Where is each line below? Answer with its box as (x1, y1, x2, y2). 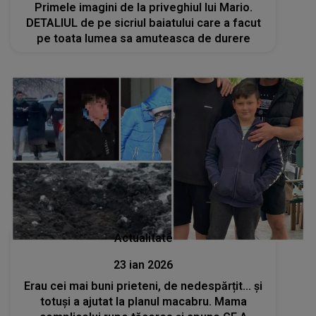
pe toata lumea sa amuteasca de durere (36, 31, 250, 45)
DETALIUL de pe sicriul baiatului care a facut (25, 16, 261, 30)
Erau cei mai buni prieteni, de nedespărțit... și (24, 279, 263, 293)
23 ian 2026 (114, 257, 174, 272)
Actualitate (114, 231, 173, 245)
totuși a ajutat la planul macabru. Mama (39, 294, 247, 308)
